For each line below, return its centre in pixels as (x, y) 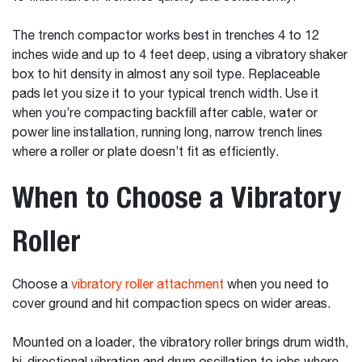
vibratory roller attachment (147, 285)
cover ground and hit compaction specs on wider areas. (173, 305)
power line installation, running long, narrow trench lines (167, 133)
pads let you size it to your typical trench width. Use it (165, 95)
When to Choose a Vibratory (177, 197)
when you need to (276, 285)
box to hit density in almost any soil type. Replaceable (166, 75)
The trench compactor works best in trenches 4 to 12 (166, 36)
